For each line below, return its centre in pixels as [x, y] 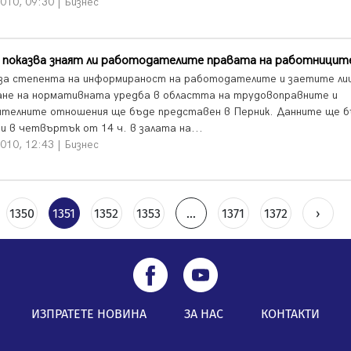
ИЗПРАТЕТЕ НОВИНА [89, 314]
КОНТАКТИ [290, 314]
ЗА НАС [204, 314]
